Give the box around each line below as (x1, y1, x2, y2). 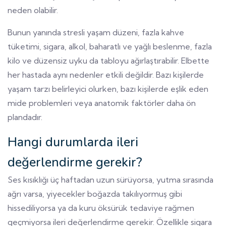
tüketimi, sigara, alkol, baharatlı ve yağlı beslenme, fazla (8, 41, 212, 51)
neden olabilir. (8, 5, 58, 15)
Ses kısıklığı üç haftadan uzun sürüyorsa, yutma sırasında (8, 174, 213, 185)
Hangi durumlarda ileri (8, 133, 138, 151)
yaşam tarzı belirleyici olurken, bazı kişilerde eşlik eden (8, 83, 208, 94)
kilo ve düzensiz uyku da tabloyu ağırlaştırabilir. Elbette (8, 55, 209, 66)
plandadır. (8, 111, 42, 122)
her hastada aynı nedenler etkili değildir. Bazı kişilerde (8, 69, 204, 80)
